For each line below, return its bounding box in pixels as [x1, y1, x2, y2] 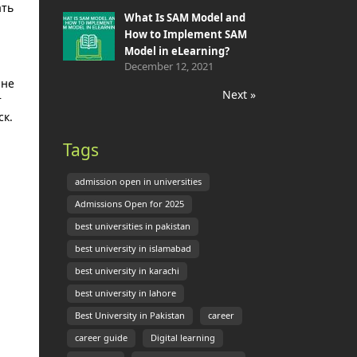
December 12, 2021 [124, 61, 214, 71]
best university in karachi [74, 267, 179, 275]
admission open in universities [74, 178, 202, 186]
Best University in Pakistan [74, 312, 185, 320]
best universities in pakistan [74, 222, 190, 230]
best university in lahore [74, 289, 176, 297]
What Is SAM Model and [124, 13, 245, 22]
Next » [222, 89, 256, 100]
